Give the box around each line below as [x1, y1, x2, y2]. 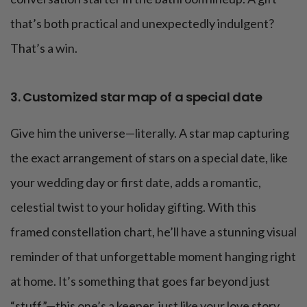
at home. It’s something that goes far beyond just [10, 273, 270, 289]
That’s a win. [10, 40, 77, 56]
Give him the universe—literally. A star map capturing [10, 125, 289, 141]
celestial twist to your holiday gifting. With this [10, 199, 256, 215]
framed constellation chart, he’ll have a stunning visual [10, 224, 297, 240]
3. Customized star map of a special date [10, 88, 262, 106]
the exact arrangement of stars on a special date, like [10, 150, 288, 166]
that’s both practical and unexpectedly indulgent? [10, 16, 274, 32]
